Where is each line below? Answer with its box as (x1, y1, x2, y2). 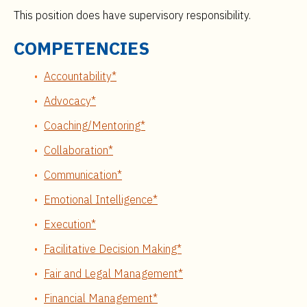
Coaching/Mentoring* (44, 119, 145, 132)
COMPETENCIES (14, 36, 149, 60)
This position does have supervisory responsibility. (14, 8, 251, 22)
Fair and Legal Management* (44, 267, 183, 280)
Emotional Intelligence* (44, 193, 158, 206)
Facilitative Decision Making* (44, 242, 182, 256)
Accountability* (44, 69, 116, 83)
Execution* (44, 217, 96, 231)
